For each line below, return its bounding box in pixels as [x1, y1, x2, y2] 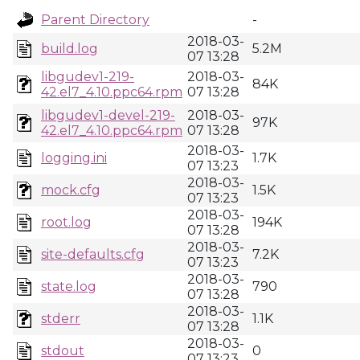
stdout [41, 343, 84, 358]
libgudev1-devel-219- [41, 108, 175, 123]
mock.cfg [41, 182, 100, 198]
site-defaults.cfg [41, 247, 145, 262]
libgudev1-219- [41, 69, 134, 84]
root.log [41, 215, 92, 230]
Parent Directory [41, 12, 149, 27]
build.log [41, 41, 98, 56]
